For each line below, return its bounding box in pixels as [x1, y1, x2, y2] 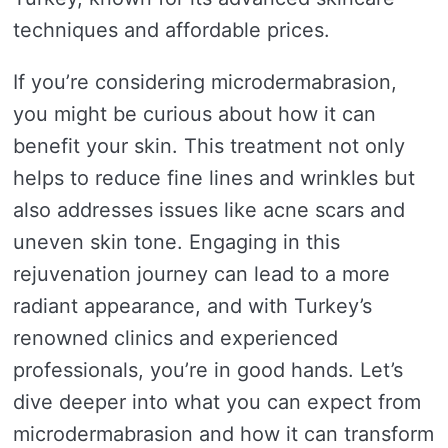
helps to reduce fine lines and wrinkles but [13, 166, 415, 191]
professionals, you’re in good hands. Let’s [13, 358, 403, 383]
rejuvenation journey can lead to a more [13, 262, 390, 287]
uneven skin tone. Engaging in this [13, 230, 340, 255]
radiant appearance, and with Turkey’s [13, 294, 372, 319]
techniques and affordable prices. [13, 18, 330, 43]
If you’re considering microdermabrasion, [13, 70, 397, 95]
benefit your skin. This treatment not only [13, 134, 405, 159]
